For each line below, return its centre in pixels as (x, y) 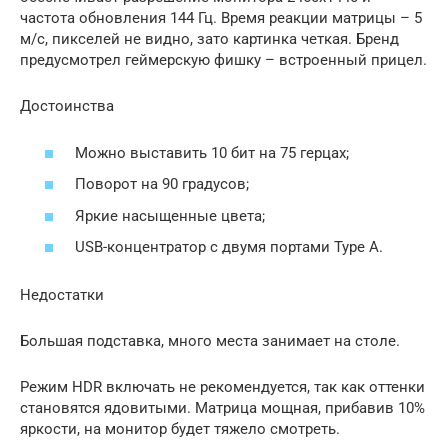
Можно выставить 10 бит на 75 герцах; (212, 152)
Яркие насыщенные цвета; (170, 215)
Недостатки (62, 295)
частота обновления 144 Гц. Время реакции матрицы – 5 (221, 18)
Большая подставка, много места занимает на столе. (210, 341)
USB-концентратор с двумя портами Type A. (229, 247)
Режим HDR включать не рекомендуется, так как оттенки (222, 387)
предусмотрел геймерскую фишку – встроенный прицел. (223, 60)
